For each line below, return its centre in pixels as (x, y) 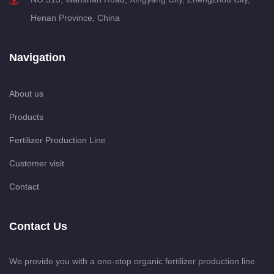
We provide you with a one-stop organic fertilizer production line (132, 261)
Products (26, 117)
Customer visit (37, 163)
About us (26, 93)
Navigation (37, 57)
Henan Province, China (75, 17)
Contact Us (38, 226)
